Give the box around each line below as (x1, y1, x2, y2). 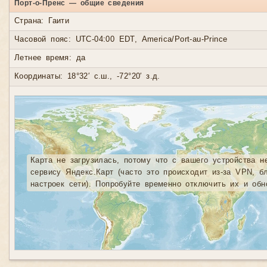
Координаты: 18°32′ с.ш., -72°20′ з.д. (14, 72, 160, 81)
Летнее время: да (14, 54, 86, 63)
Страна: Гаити (14, 17, 70, 26)
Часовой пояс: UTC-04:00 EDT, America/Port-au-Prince (14, 35, 228, 44)
